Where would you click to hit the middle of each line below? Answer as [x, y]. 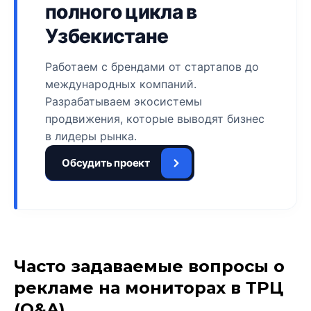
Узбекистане [107, 36]
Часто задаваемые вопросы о [149, 266]
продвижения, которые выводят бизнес [155, 118]
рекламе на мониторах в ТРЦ [149, 287]
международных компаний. [121, 84]
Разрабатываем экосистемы [124, 101]
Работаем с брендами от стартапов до [152, 66]
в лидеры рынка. [91, 136]
